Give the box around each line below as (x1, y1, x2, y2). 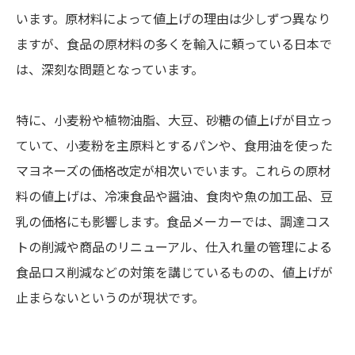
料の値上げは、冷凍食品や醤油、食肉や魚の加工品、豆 (16, 189, 333, 204)
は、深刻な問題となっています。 (16, 62, 204, 78)
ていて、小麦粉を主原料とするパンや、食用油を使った (16, 138, 333, 154)
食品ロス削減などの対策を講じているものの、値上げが (16, 265, 333, 281)
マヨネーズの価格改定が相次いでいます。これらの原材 (16, 163, 330, 179)
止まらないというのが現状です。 (16, 290, 204, 306)
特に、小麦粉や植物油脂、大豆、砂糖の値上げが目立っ (16, 113, 333, 128)
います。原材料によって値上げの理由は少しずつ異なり (16, 11, 330, 27)
